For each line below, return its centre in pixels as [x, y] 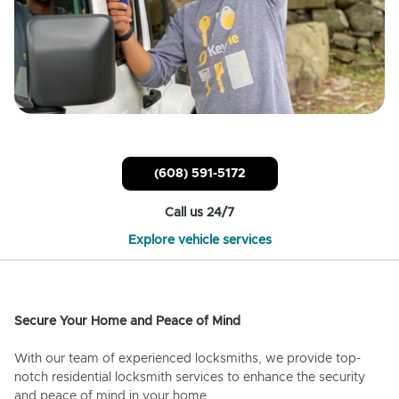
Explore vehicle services [199, 241]
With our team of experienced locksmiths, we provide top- [187, 359]
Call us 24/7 [199, 213]
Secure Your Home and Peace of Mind [127, 322]
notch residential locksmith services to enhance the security [190, 378]
